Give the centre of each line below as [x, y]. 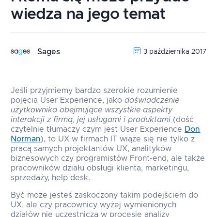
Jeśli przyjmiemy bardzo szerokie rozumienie [94, 91]
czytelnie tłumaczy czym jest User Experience [98, 130]
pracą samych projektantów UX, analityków [91, 149]
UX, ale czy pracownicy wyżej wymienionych [94, 205]
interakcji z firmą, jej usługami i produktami [91, 120]
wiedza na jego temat [88, 15]
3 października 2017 [175, 52]
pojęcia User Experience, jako [68, 101]
